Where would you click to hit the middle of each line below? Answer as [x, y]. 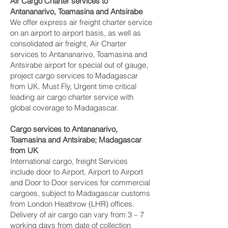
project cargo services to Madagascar [74, 76]
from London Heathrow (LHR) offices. [72, 204]
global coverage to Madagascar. [64, 108]
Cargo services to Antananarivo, [64, 129]
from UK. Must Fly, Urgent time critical [73, 86]
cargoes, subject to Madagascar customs [80, 193]
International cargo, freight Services [69, 161]
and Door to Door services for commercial [80, 182]
